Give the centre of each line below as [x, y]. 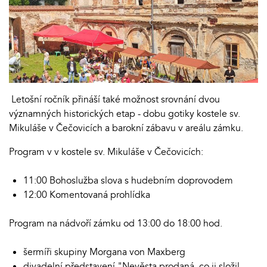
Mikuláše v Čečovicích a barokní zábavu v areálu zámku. [126, 128]
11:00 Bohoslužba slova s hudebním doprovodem [131, 180]
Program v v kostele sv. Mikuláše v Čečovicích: [107, 152]
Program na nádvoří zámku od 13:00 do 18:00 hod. [116, 223]
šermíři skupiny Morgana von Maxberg [104, 252]
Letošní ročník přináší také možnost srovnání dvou [114, 99]
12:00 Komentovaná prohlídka [88, 195]
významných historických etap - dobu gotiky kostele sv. [125, 114]
